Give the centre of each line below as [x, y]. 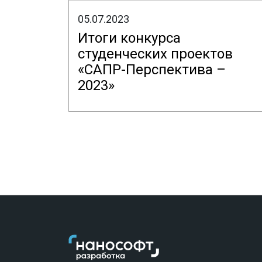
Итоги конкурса [129, 38]
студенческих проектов [155, 54]
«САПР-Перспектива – [152, 70]
